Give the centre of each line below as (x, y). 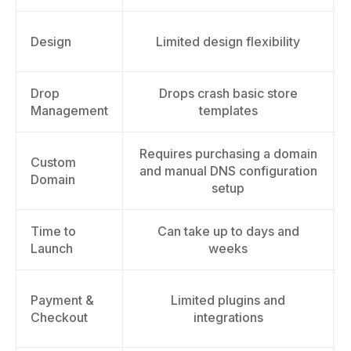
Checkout (59, 317)
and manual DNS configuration (228, 171)
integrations (228, 317)
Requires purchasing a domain (228, 154)
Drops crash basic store (228, 93)
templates (228, 110)
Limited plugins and (228, 300)
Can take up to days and (228, 231)
